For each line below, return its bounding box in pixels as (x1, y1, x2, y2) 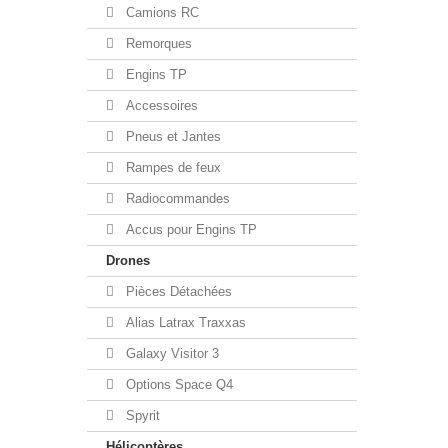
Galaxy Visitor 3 (122, 346, 219, 361)
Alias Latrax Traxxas (122, 315, 246, 330)
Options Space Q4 (122, 377, 233, 392)
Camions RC (122, 5, 199, 20)
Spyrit (122, 408, 160, 423)
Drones (106, 253, 150, 268)
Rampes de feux (122, 160, 221, 175)
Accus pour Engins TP (122, 222, 257, 237)
